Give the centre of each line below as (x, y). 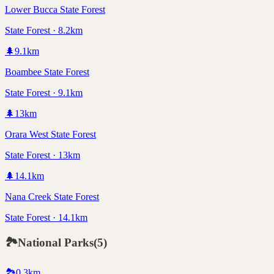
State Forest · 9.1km (44, 92)
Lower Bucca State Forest (55, 9)
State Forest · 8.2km (44, 30)
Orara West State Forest (50, 134)
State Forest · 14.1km (46, 217)
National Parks (56, 243)
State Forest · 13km (43, 155)
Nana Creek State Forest (52, 196)
